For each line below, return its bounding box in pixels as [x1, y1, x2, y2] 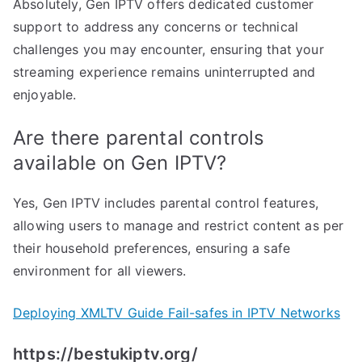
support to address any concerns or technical [13, 19, 299, 36]
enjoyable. [13, 86, 77, 103]
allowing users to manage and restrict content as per [13, 217, 344, 234]
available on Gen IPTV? [13, 151, 227, 175]
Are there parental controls [13, 126, 265, 150]
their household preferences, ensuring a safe [13, 240, 291, 257]
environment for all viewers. [13, 263, 187, 280]
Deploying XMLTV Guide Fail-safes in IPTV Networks [13, 305, 340, 322]
